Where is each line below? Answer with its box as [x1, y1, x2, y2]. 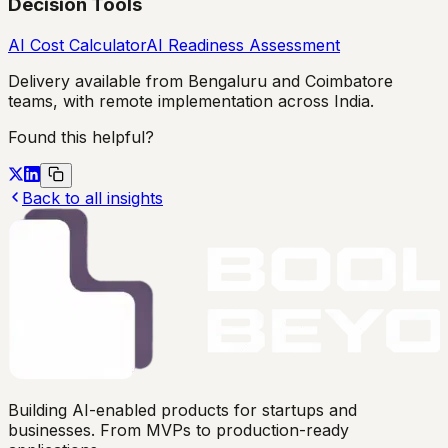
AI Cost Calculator [8, 34, 146, 55]
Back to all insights [22, 187, 163, 208]
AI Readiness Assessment [146, 34, 340, 55]
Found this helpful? [8, 126, 154, 147]
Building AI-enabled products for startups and [8, 399, 357, 420]
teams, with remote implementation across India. [8, 90, 374, 111]
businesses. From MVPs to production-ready [8, 419, 349, 440]
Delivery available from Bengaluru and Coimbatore [8, 70, 393, 91]
